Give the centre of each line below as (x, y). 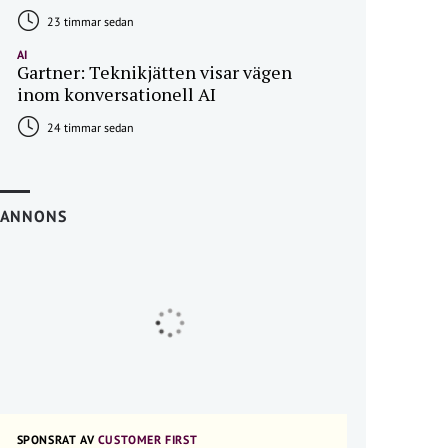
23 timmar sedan (88, 22)
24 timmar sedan (88, 128)
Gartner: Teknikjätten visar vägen (154, 72)
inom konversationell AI (116, 94)
